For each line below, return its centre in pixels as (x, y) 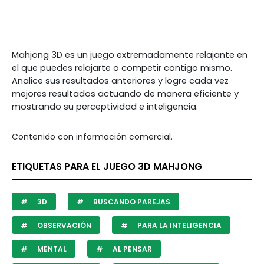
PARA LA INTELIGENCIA (179, 225)
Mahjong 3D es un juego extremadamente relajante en (130, 55)
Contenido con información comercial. (92, 137)
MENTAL (51, 249)
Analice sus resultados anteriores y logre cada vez (120, 81)
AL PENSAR (131, 249)
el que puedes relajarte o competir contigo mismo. (122, 68)
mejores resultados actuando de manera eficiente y (125, 94)
